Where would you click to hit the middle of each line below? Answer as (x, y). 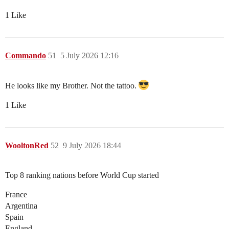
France (16, 195)
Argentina (21, 206)
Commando (26, 56)
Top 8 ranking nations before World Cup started (82, 175)
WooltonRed (27, 146)
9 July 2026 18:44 (92, 146)
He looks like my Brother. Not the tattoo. (72, 86)
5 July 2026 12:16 (89, 56)
